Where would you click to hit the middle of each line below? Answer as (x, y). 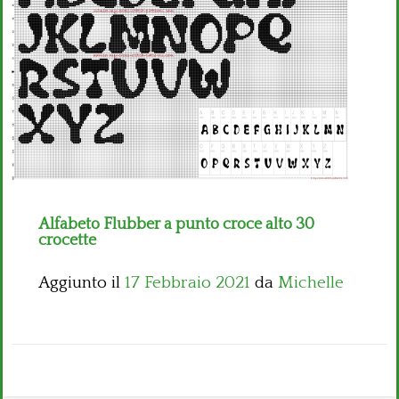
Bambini (49, 16)
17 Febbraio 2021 (187, 283)
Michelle (311, 283)
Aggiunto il (81, 283)
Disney (44, 54)
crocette (67, 241)
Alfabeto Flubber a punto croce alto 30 (176, 225)
